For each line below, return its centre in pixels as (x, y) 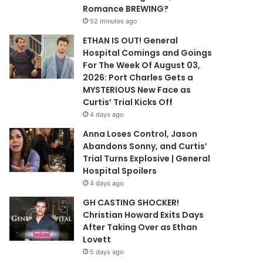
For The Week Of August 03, (142, 65)
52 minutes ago (114, 21)
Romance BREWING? (126, 9)
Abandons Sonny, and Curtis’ (145, 146)
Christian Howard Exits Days (144, 215)
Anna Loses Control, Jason (140, 134)
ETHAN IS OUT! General (131, 41)
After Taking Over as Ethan (140, 227)
